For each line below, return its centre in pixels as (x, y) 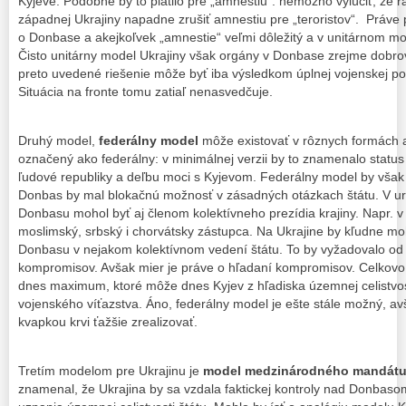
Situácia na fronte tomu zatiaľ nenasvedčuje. (145, 91)
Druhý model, (57, 140)
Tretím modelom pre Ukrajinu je (111, 371)
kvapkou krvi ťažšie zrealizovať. (108, 321)
